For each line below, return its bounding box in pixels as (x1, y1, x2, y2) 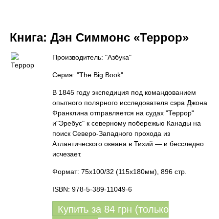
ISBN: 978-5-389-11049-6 (52, 185, 132, 193)
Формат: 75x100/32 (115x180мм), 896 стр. (52, 168, 187, 175)
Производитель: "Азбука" (52, 53, 131, 61)
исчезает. (52, 150, 82, 158)
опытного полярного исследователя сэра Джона (52, 99, 207, 107)
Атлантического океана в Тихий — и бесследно (52, 140, 204, 148)
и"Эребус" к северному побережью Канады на (52, 119, 201, 127)
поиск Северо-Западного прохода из (52, 130, 170, 137)
